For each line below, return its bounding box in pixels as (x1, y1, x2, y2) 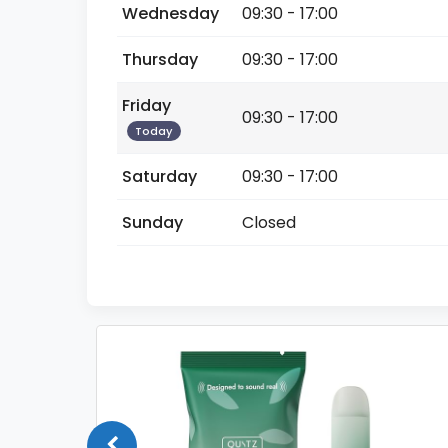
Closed (242, 211, 296, 234)
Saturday (122, 165, 197, 188)
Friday (122, 94, 171, 117)
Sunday (122, 211, 183, 234)
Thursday (122, 48, 198, 71)
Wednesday (122, 2, 219, 25)
